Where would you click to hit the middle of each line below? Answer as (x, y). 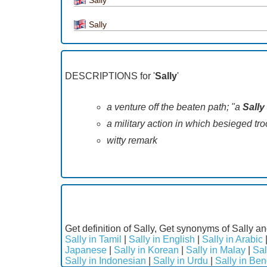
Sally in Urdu (181, 260)
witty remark (132, 140)
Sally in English (162, 239)
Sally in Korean (146, 250)
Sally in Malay (216, 250)
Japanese (86, 250)
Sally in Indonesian (105, 260)
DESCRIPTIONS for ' (110, 76)
